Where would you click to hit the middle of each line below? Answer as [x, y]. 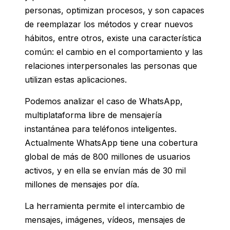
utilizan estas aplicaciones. [76, 80]
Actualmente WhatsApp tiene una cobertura [111, 143]
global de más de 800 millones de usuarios [108, 157]
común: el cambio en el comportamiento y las [114, 52]
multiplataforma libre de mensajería [93, 115]
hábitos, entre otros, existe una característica [113, 38]
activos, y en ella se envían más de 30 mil [105, 171]
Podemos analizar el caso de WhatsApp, [104, 101]
